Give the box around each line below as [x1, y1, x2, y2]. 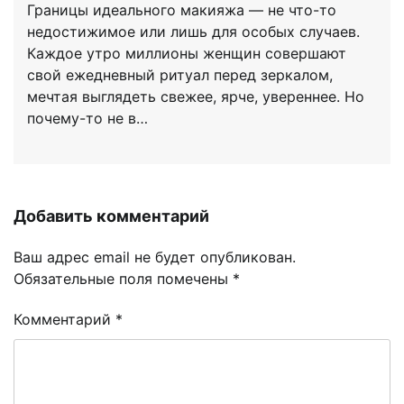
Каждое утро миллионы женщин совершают [27, 44, 346, 63]
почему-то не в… [27, 109, 148, 128]
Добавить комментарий [14, 207, 209, 226]
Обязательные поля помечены [14, 270, 233, 289]
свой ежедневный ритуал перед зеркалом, [27, 66, 333, 85]
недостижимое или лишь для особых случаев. [27, 23, 360, 41]
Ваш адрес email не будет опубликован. [14, 248, 296, 267]
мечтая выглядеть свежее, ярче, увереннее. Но [27, 87, 364, 106]
